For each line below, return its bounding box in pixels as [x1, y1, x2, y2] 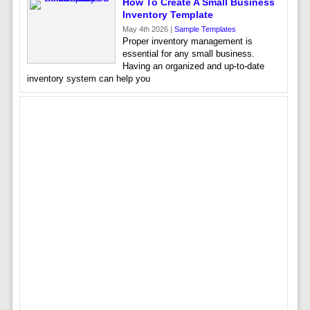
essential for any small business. [122, 48, 255, 59]
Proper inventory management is [122, 36, 253, 46]
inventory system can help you [26, 73, 150, 84]
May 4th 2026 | [122, 25, 174, 33]
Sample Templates [174, 25, 236, 33]
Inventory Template [122, 9, 213, 20]
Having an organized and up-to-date [122, 61, 264, 71]
